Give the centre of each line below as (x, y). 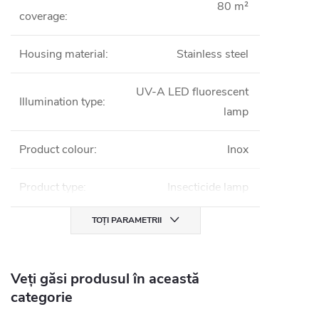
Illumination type (61, 102)
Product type (51, 187)
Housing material (62, 54)
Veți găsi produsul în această (105, 279)
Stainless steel (213, 54)
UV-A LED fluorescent (192, 92)
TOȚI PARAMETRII (126, 220)
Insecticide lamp (208, 187)
